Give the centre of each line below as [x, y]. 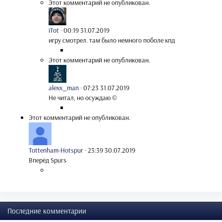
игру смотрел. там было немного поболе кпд [112, 40]
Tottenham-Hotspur [56, 150]
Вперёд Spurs [48, 160]
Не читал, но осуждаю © [83, 98]
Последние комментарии [47, 211]
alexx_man [64, 88]
